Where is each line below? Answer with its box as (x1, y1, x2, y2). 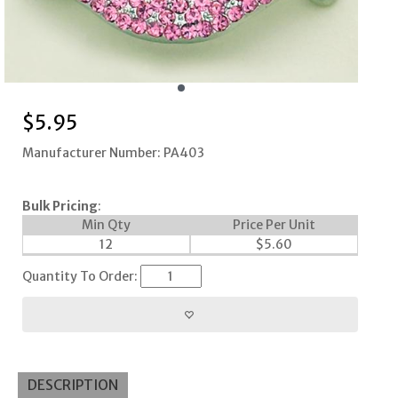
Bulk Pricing (21, 197, 98, 214)
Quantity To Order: (21, 267, 140, 284)
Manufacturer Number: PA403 (21, 144, 204, 161)
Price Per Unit (232, 216, 315, 233)
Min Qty (81, 216, 131, 233)
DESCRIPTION (27, 376, 118, 394)
